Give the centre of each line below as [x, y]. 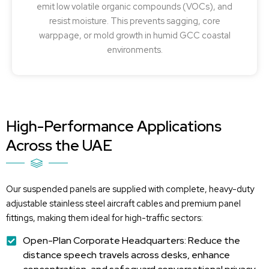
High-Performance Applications [114, 127]
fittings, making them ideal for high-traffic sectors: [104, 218]
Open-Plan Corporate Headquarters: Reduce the [131, 240]
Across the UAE [59, 146]
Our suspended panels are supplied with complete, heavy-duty [130, 189]
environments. [134, 50]
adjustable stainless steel [56, 204]
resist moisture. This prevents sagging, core [134, 21]
